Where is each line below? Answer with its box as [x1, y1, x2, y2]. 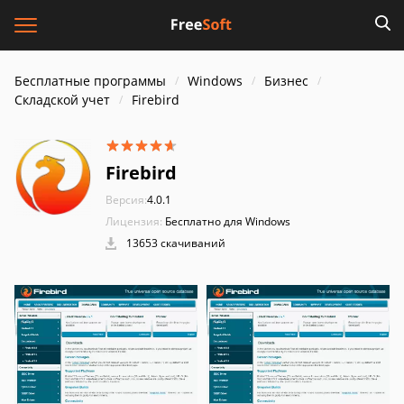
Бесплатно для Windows [165, 214, 290, 229]
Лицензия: [106, 214, 162, 229]
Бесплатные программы [14, 72, 166, 89]
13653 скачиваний [124, 235, 225, 251]
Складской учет [14, 91, 110, 108]
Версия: [106, 192, 147, 207]
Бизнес [264, 72, 308, 89]
